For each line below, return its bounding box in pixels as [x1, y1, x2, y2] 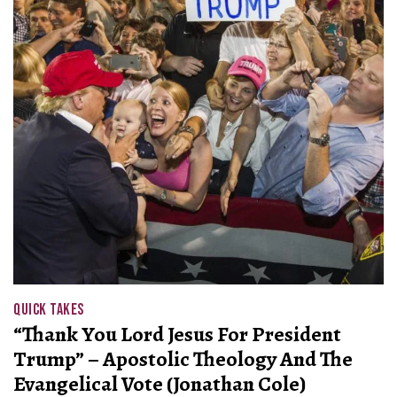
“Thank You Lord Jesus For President [13, 319, 341, 348]
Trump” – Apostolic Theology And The [13, 344, 353, 373]
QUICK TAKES [13, 300, 84, 319]
